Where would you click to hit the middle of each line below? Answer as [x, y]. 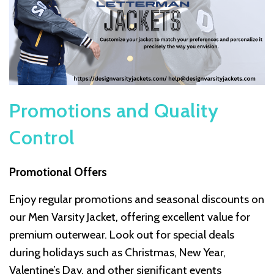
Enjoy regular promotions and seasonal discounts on [137, 199]
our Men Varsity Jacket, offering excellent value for [130, 217]
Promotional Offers [58, 172]
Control [42, 138]
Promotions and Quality [114, 111]
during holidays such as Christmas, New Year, [117, 253]
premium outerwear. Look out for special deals [122, 235]
